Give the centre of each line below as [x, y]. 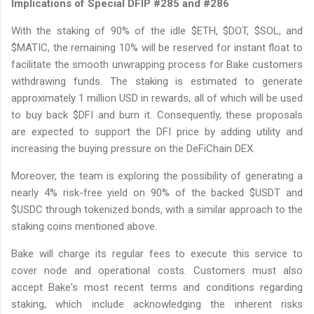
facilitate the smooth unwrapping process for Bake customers [157, 65]
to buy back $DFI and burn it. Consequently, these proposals [157, 115]
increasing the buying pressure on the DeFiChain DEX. [133, 149]
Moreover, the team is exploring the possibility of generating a [157, 176]
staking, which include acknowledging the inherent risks [157, 305]
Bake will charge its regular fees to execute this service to [157, 254]
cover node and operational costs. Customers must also [157, 271]
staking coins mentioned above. [84, 227]
